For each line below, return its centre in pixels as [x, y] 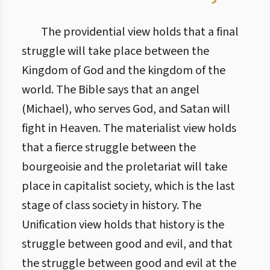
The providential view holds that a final [140, 32]
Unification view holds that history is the [123, 225]
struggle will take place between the [115, 51]
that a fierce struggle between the [109, 148]
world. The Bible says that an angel [111, 90]
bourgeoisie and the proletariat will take [124, 167]
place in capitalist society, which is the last [128, 186]
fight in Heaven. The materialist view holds [129, 128]
